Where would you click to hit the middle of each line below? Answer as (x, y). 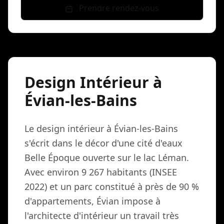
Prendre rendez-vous (118, 8)
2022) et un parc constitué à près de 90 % (112, 187)
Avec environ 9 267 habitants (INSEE (101, 172)
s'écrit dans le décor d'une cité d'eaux (103, 143)
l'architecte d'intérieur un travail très (102, 216)
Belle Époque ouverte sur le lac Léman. (107, 158)
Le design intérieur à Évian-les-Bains (101, 129)
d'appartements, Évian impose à (92, 201)
